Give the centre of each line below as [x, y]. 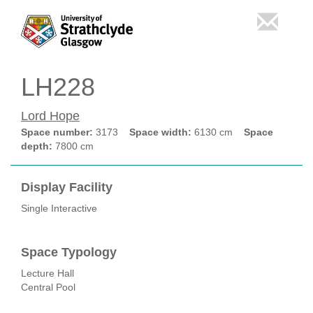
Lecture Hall [48, 273]
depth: [37, 146]
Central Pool [48, 287]
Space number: [58, 132]
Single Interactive [59, 208]
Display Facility [67, 187]
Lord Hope [50, 116]
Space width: [160, 132]
